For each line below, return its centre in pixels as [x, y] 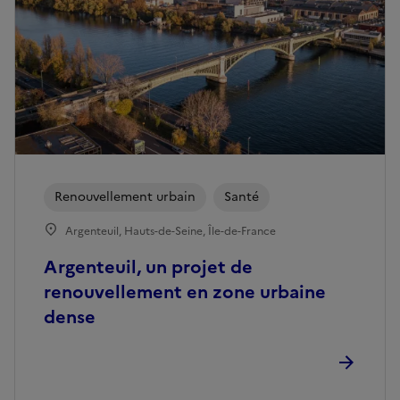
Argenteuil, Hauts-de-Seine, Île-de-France [171, 232]
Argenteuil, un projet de [148, 267]
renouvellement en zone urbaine [185, 292]
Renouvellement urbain [125, 197]
